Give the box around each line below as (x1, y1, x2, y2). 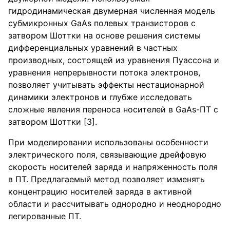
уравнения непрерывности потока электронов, (8, 67, 200, 78)
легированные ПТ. (8, 211, 81, 221)
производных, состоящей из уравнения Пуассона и (8, 55, 219, 65)
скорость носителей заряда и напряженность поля (8, 162, 218, 172)
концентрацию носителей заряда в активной (8, 186, 192, 197)
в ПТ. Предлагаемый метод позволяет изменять (8, 174, 205, 184)
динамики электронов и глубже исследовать (8, 92, 192, 102)
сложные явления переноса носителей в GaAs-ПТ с (8, 104, 218, 114)
